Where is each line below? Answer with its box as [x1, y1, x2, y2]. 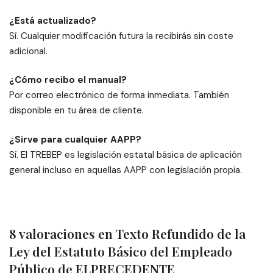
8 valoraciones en [9, 225, 116, 243]
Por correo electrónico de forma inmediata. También [9, 89, 229, 102]
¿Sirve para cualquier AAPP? [9, 133, 141, 146]
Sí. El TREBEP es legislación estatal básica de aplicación [9, 148, 242, 161]
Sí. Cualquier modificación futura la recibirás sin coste [9, 29, 233, 42]
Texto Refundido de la [116, 225, 246, 243]
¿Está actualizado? [9, 14, 96, 27]
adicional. [9, 44, 48, 57]
